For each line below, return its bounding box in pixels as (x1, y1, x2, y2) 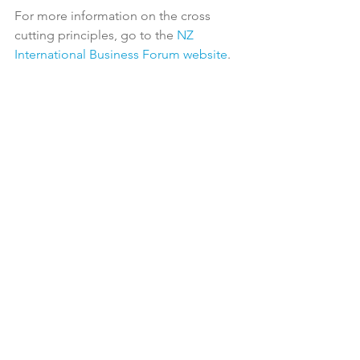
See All (222, 231, 257, 247)
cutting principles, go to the (14, 27, 177, 43)
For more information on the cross (14, 8, 214, 24)
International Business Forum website (14, 47, 227, 63)
